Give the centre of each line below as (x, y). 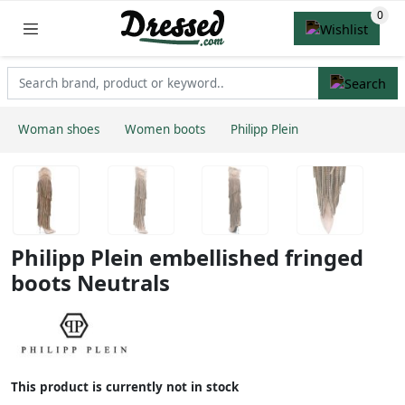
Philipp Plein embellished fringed (187, 258)
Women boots (165, 130)
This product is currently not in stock (125, 386)
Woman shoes (59, 130)
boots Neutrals (90, 283)
